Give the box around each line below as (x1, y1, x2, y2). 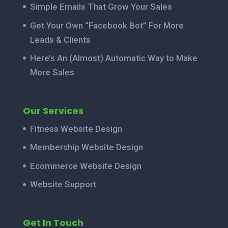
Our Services (22, 104, 83, 117)
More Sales (30, 67, 74, 77)
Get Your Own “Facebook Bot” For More (30, 20, 184, 31)
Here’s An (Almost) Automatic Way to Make (30, 53, 197, 63)
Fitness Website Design (30, 123, 122, 134)
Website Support (30, 179, 96, 190)
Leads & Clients (30, 34, 91, 45)
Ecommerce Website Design (30, 160, 141, 171)
